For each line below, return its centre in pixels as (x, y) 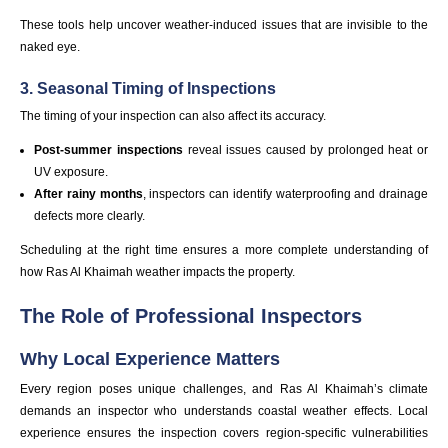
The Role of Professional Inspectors (191, 316)
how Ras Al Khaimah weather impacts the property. (157, 272)
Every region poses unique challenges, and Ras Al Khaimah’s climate (224, 388)
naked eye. (50, 47)
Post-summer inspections (108, 150)
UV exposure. (71, 172)
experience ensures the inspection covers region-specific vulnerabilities (224, 432)
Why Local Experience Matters (150, 359)
